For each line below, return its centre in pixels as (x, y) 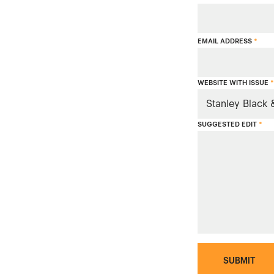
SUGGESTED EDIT (228, 125)
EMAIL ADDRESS (225, 42)
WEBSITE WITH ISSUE (234, 83)
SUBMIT (239, 261)
